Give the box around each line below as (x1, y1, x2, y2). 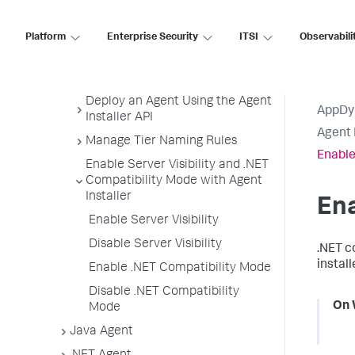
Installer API (86, 112, 153, 124)
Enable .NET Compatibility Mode (89, 262, 271, 275)
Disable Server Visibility (89, 239, 222, 251)
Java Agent (70, 326, 133, 338)
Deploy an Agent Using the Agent (86, 96, 272, 109)
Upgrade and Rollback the (86, 56, 233, 69)
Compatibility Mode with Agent (86, 175, 262, 188)
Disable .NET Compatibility (89, 286, 239, 299)
